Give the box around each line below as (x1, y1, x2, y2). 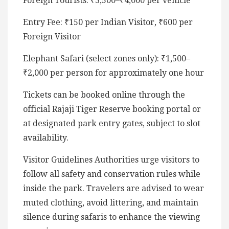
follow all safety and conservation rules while (23, 169, 200, 179)
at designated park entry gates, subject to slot (23, 118, 200, 128)
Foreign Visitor (23, 31, 81, 41)
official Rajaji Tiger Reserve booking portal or (23, 104, 201, 114)
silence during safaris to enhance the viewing (23, 212, 200, 222)
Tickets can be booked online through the (23, 89, 185, 100)
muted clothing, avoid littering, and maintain (23, 197, 198, 208)
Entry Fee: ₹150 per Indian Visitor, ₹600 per (23, 17, 193, 27)
